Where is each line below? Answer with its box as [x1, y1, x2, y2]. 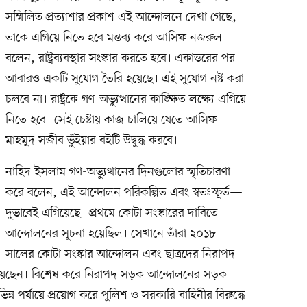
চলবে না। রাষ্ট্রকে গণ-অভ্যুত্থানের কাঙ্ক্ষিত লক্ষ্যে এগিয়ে [5, 91, 246, 108]
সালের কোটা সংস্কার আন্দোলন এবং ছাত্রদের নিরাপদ [5, 246, 235, 263]
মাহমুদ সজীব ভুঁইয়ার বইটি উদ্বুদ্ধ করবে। [5, 132, 177, 149]
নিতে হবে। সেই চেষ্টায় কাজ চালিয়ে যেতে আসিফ [5, 112, 217, 129]
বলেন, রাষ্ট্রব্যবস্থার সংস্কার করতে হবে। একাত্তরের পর [5, 50, 235, 67]
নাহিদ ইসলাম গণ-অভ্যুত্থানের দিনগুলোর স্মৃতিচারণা [5, 164, 230, 181]
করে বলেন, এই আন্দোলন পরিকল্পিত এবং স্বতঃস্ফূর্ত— [5, 184, 243, 201]
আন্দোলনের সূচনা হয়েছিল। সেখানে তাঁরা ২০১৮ [5, 225, 216, 243]
